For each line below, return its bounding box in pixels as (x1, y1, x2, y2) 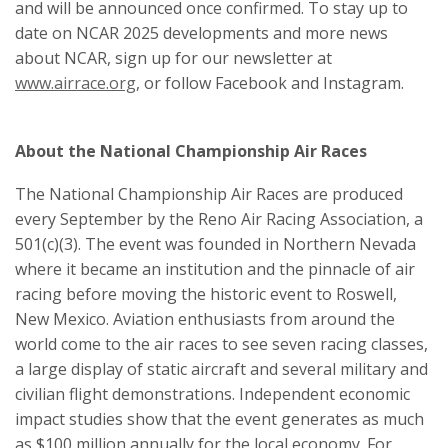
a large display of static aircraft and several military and (15, 357, 428, 380)
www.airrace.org (15, 71, 136, 94)
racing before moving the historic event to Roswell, (15, 282, 397, 305)
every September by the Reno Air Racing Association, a (15, 207, 423, 230)
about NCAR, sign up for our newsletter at (15, 46, 332, 69)
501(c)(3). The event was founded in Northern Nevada (15, 232, 416, 255)
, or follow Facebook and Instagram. (136, 71, 404, 94)
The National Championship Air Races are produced (15, 182, 403, 205)
